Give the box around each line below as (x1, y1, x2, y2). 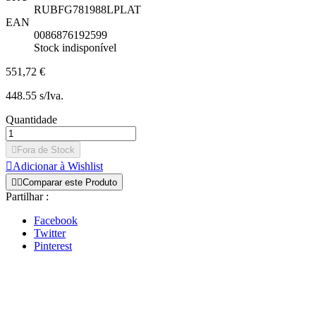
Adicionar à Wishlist (13, 160, 103, 173)
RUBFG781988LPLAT (34, 4, 141, 16)
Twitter (34, 227, 66, 240)
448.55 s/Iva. (6, 90, 63, 102)
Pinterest (34, 240, 72, 253)
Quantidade (6, 114, 57, 126)
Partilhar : (6, 190, 49, 203)
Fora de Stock (17, 145, 75, 156)
